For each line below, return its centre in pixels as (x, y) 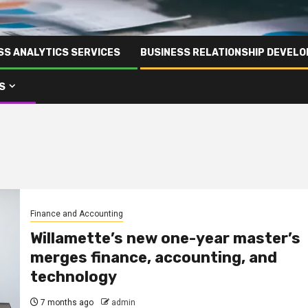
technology (73, 277)
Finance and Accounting (76, 214)
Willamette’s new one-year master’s (165, 239)
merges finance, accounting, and (153, 258)
